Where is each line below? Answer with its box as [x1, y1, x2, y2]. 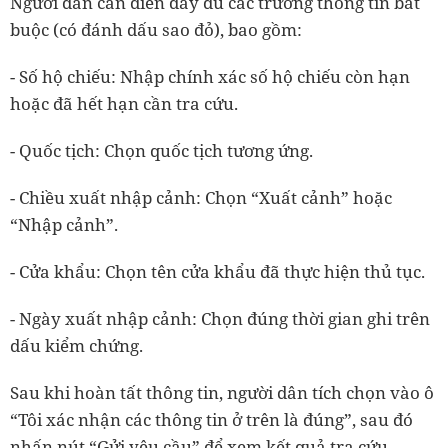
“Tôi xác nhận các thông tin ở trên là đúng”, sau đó [10, 408, 413, 431]
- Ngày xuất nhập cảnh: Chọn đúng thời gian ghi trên [10, 307, 430, 330]
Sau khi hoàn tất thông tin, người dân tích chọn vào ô [10, 381, 434, 404]
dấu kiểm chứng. [10, 334, 143, 357]
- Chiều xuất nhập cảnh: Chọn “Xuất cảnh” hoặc [10, 186, 392, 209]
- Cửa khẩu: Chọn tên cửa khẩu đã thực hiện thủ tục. [10, 260, 425, 283]
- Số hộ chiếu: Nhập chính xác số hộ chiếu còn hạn [10, 65, 410, 88]
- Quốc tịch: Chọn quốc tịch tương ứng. [10, 139, 313, 162]
